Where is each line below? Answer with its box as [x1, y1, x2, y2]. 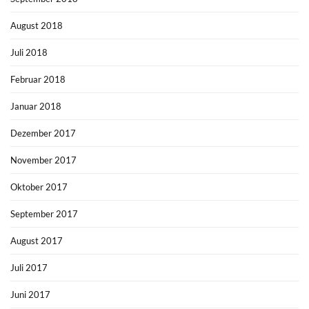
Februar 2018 [10, 73, 66, 85]
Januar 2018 [10, 100, 61, 112]
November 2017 [10, 154, 77, 166]
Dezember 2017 [10, 127, 76, 139]
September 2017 [10, 208, 78, 219]
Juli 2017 [10, 261, 48, 273]
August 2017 [10, 235, 63, 246]
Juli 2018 [10, 46, 48, 58]
